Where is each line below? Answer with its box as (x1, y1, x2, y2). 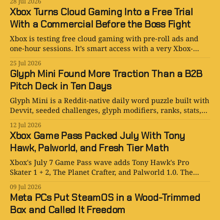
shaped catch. (10, 53, 56, 63)
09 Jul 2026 (10, 183, 41, 192)
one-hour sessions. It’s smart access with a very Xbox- (10, 43, 193, 54)
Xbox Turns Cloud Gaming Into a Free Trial (10, 5, 193, 19)
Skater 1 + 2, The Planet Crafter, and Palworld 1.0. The (10, 167, 193, 177)
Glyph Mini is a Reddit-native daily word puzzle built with (10, 95, 209, 106)
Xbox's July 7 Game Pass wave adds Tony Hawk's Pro (10, 157, 189, 167)
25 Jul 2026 (10, 59, 41, 68)
